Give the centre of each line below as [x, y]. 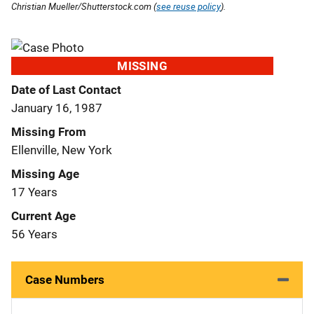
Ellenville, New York [62, 150]
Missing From [49, 131]
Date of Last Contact [66, 89]
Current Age [43, 216]
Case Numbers [65, 279]
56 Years [34, 234]
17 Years [34, 192]
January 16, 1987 [57, 108]
